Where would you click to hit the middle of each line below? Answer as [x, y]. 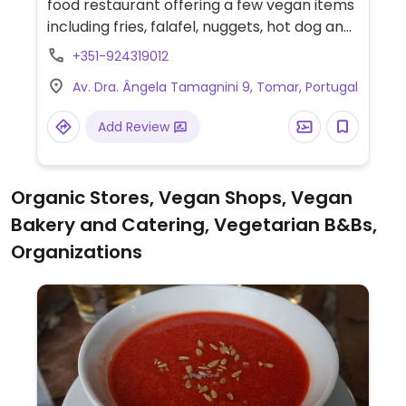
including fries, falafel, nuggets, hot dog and [199, 27]
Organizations [77, 252]
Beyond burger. [101, 48]
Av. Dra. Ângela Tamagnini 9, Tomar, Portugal [215, 87]
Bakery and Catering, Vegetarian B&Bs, [194, 225]
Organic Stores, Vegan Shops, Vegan [182, 198]
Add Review [135, 127]
